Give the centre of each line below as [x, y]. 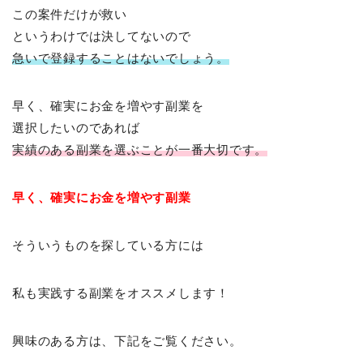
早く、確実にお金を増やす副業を [108, 106]
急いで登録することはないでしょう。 [121, 58]
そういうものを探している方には [108, 246]
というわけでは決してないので [102, 36]
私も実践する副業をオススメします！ [121, 293]
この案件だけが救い [70, 15]
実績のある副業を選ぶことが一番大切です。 [140, 150]
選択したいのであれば [76, 128]
